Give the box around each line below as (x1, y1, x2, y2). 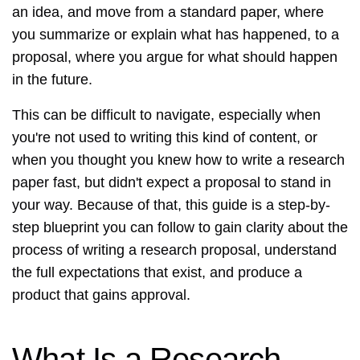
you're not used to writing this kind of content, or (12, 129, 317, 146)
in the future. (12, 72, 92, 88)
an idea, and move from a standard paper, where (12, 4, 324, 21)
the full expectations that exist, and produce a (12, 264, 302, 281)
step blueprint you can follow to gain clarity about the (12, 219, 348, 236)
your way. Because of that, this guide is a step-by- (12, 197, 330, 214)
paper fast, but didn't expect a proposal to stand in (12, 174, 331, 191)
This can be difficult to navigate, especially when (12, 107, 321, 124)
